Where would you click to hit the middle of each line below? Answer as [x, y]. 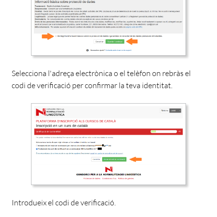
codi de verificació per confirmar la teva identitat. [92, 85]
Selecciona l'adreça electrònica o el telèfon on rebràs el [101, 73]
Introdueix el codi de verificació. [64, 203]
